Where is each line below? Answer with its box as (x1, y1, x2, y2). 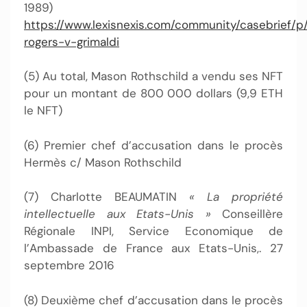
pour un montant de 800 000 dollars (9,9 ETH (24, 86, 283, 101)
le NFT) (24, 103, 62, 119)
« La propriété (189, 189, 283, 205)
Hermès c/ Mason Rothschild (24, 154, 182, 170)
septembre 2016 (24, 258, 114, 273)
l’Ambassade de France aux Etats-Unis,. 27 (24, 241, 283, 256)
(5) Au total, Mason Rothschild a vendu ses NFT (24, 69, 283, 84)
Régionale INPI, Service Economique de (24, 223, 283, 239)
